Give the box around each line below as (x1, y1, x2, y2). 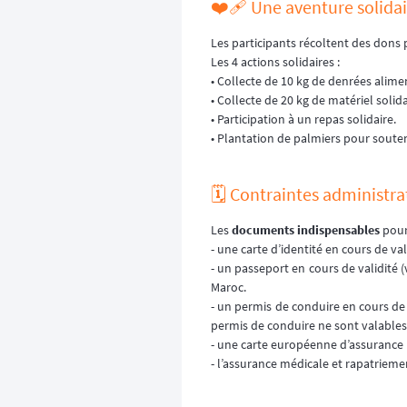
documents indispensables (232, 222, 380, 239)
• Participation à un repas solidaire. (211, 111, 396, 128)
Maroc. (211, 279, 246, 296)
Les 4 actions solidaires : (211, 54, 340, 71)
